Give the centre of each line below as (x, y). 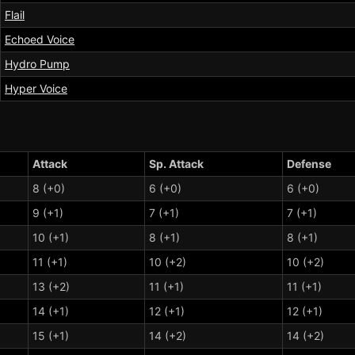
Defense (309, 163)
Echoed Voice (40, 40)
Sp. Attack (176, 163)
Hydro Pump (37, 64)
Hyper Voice (36, 89)
